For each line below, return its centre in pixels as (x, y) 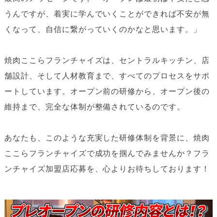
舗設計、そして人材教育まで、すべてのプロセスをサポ (107, 76)
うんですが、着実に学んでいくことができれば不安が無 (107, 14)
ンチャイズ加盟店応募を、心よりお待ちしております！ (107, 169)
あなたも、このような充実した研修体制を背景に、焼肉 (107, 138)
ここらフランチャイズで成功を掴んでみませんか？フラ (107, 153)
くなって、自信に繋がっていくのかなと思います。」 (103, 29)
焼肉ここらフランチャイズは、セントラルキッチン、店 (107, 60)
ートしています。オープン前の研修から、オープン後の (107, 91)
